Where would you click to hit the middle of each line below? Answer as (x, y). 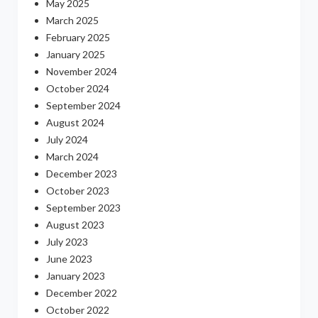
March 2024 (72, 157)
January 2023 (75, 276)
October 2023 (77, 191)
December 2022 (81, 293)
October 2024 (77, 89)
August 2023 (75, 225)
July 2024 (67, 140)
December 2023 (81, 174)
